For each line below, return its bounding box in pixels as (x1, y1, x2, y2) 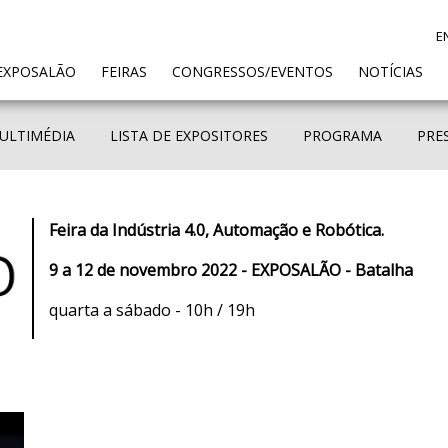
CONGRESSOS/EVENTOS (172, 61, 333, 81)
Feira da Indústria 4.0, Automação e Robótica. (49, 219, 384, 241)
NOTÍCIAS (358, 61, 423, 81)
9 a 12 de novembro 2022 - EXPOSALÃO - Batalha (49, 259, 413, 281)
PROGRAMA (302, 126, 382, 145)
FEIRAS (101, 61, 147, 81)
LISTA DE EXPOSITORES (109, 126, 268, 145)
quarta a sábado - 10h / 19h (49, 299, 255, 321)
